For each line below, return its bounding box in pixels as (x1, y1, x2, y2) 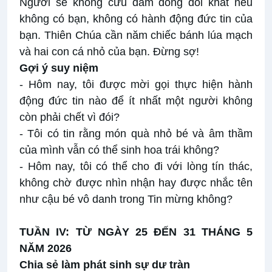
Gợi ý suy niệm (19, 62, 98, 75)
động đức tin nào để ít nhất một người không (19, 95, 253, 107)
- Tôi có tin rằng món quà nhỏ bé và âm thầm (19, 127, 253, 140)
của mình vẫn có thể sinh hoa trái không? (19, 144, 219, 157)
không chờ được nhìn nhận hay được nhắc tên (19, 177, 253, 189)
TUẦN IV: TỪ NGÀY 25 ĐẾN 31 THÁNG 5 (19, 226, 253, 239)
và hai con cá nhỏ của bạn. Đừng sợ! (19, 46, 199, 58)
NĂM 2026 (19, 242, 72, 255)
